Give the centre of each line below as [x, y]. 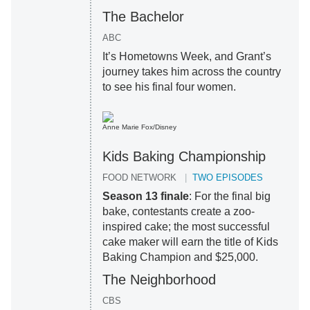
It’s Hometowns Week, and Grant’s [186, 57]
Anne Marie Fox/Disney [139, 127]
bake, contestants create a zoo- [178, 212]
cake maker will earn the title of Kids [190, 242]
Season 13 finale [145, 197]
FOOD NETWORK [139, 178]
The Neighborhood [159, 280]
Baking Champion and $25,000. [180, 257]
